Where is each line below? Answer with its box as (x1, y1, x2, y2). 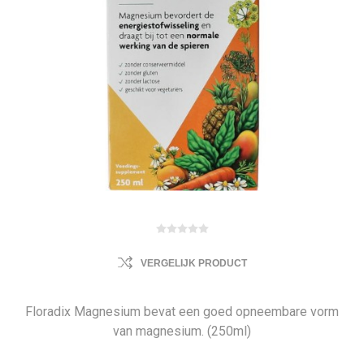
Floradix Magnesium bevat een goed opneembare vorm (25, 304, 339, 319)
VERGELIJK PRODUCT (140, 258, 247, 269)
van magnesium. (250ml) (113, 323, 251, 339)
